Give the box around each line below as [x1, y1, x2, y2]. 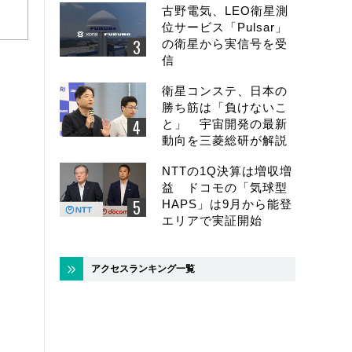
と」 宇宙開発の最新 [162, 117, 288, 131]
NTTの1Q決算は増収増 [162, 164, 292, 178]
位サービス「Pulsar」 [162, 20, 288, 35]
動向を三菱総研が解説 [162, 134, 288, 148]
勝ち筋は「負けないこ [162, 101, 288, 115]
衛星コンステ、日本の [162, 84, 288, 98]
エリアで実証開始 [162, 214, 262, 228]
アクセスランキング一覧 [91, 263, 195, 275]
